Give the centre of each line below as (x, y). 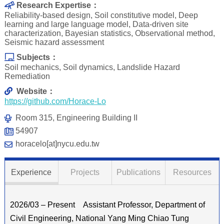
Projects (85, 172)
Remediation (27, 76)
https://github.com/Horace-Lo (55, 101)
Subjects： (37, 57)
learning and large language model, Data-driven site (96, 24)
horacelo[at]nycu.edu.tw (57, 144)
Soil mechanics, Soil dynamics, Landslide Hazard (92, 67)
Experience (31, 172)
